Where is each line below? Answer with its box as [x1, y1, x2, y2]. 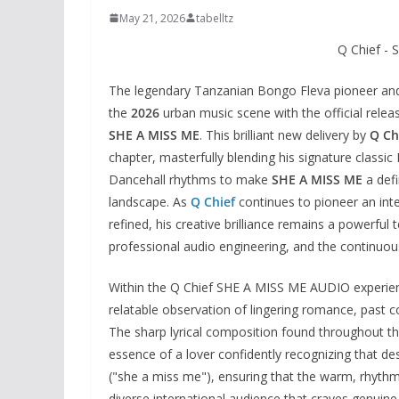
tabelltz [196, 10, 233, 26]
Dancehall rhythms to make [109, 170, 272, 188]
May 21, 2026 [119, 10, 185, 26]
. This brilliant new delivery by [199, 126, 370, 143]
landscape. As [109, 192, 191, 210]
